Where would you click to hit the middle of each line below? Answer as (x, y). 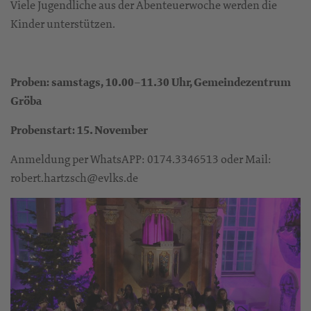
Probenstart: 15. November (79, 130)
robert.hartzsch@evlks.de (74, 177)
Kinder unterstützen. (63, 23)
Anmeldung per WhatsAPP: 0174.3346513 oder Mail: (141, 159)
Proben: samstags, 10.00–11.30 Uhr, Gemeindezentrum (151, 82)
